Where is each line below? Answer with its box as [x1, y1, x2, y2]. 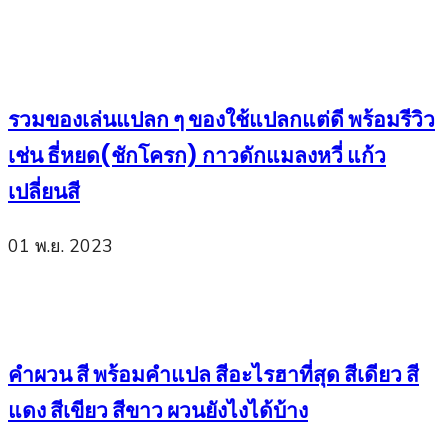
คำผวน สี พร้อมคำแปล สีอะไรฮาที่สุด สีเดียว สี [8, 360, 419, 390]
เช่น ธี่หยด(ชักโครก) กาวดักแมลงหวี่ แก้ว [8, 140, 386, 170]
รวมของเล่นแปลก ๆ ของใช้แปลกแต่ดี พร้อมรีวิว [8, 104, 435, 134]
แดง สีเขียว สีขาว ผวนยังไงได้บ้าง [8, 396, 308, 426]
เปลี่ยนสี [8, 176, 80, 206]
